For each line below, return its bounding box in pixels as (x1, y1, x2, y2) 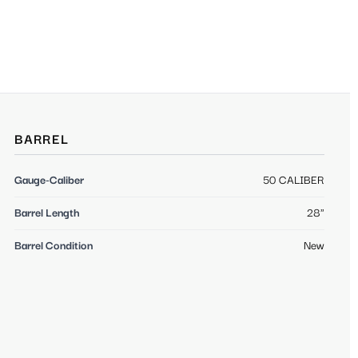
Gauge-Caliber (14, 174, 84, 188)
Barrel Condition (14, 240, 93, 253)
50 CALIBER (263, 174, 324, 188)
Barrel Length (14, 207, 80, 221)
